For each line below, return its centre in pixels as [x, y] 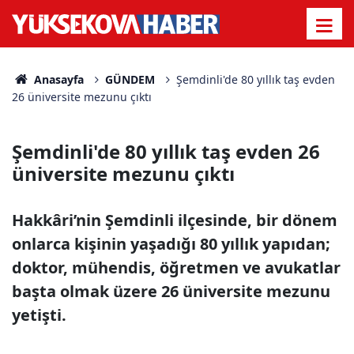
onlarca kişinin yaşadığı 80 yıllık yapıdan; [171, 244]
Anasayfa [57, 79]
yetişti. [39, 315]
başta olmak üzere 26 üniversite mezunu [171, 291]
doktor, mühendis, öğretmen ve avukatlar [176, 267]
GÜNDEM [130, 79]
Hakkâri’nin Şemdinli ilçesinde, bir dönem [175, 220]
